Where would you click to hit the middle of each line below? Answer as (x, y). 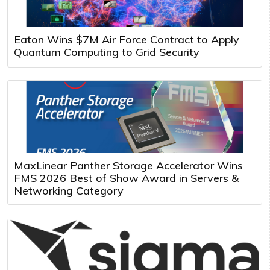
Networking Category (69, 190)
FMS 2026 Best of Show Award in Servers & (127, 178)
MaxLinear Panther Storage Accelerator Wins (128, 165)
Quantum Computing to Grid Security (107, 52)
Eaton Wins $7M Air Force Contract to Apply (127, 39)
